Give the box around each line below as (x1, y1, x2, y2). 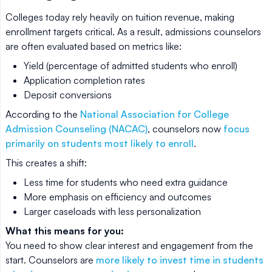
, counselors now (148, 123, 223, 135)
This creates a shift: (5, 157, 87, 169)
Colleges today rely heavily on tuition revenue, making (5, 11, 234, 23)
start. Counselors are (5, 254, 96, 266)
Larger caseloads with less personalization (24, 205, 201, 217)
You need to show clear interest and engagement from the (5, 239, 253, 251)
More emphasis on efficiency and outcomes (24, 191, 211, 203)
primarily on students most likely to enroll (5, 137, 194, 149)
